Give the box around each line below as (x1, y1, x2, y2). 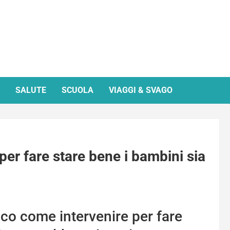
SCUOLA (62, 85, 93, 95)
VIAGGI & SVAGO (109, 85, 172, 95)
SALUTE (15, 85, 46, 95)
